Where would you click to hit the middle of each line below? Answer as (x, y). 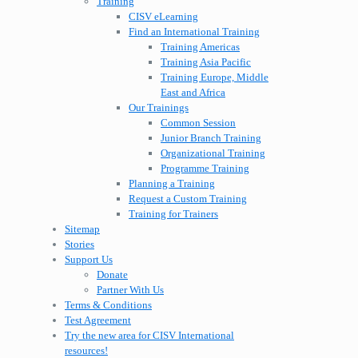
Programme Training (205, 169)
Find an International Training (194, 32)
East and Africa (193, 93)
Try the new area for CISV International (149, 336)
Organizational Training (213, 153)
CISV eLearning (163, 17)
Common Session (198, 123)
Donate (112, 275)
